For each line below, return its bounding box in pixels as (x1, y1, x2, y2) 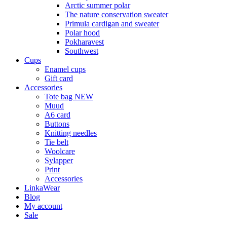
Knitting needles (45, 129, 97, 137)
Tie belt (45, 138, 68, 146)
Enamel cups (45, 65, 86, 73)
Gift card (45, 74, 73, 83)
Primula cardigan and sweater (65, 19, 159, 28)
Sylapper (45, 156, 73, 165)
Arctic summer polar (65, 1, 130, 10)
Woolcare (45, 147, 75, 156)
